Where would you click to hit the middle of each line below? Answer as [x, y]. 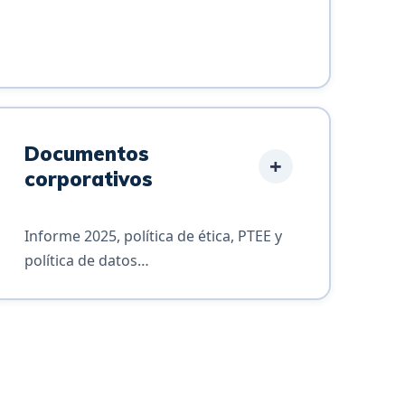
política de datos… [87, 260]
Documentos [87, 153]
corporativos [89, 179]
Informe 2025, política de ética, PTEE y [154, 235]
